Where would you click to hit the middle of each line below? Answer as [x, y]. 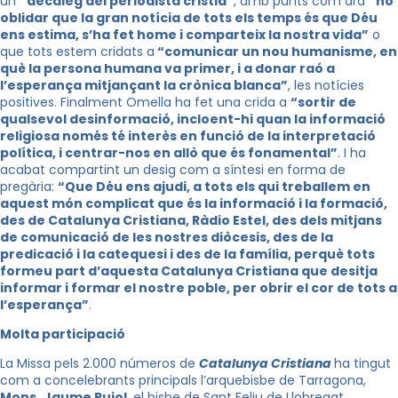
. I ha [352, 153]
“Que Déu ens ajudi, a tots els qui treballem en [214, 187]
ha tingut [362, 363]
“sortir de [323, 102]
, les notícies [326, 85]
